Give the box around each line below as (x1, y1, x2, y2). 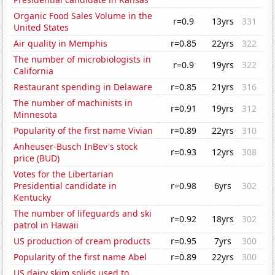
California (14, 65, 54, 77)
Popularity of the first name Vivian (14, 125, 153, 137)
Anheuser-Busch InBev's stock (14, 141, 138, 153)
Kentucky (14, 192, 52, 204)
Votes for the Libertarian (14, 168, 114, 180)
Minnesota (14, 109, 58, 121)
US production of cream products (14, 235, 151, 247)
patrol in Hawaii (14, 219, 79, 231)
